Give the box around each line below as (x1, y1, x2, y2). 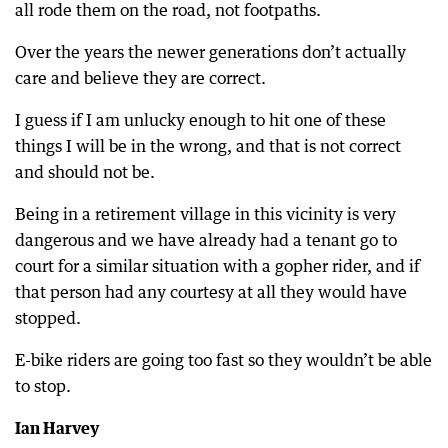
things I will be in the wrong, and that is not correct (15, 136, 401, 156)
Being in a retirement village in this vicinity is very (15, 204, 396, 224)
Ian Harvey (15, 418, 100, 438)
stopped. (15, 308, 81, 328)
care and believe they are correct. (15, 68, 266, 88)
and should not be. (15, 162, 155, 182)
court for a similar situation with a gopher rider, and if (15, 256, 420, 276)
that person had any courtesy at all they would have (15, 282, 407, 302)
